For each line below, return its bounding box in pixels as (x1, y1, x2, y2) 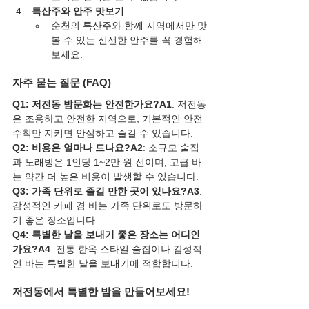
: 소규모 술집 (143, 142, 199, 154)
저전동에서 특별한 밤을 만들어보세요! (12, 286, 190, 298)
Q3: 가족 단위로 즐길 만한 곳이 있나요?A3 (12, 186, 199, 197)
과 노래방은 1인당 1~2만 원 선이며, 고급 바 (12, 157, 201, 168)
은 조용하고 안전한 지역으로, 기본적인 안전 (12, 113, 206, 125)
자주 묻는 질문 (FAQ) (12, 77, 111, 89)
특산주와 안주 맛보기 (32, 6, 124, 17)
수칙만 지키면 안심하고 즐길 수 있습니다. (12, 128, 193, 139)
